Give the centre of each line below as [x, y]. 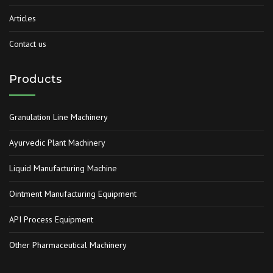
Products [35, 79]
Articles [23, 18]
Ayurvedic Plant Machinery [57, 142]
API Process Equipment [51, 219]
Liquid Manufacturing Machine [63, 168]
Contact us [28, 44]
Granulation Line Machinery [58, 117]
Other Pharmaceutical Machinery [68, 245]
